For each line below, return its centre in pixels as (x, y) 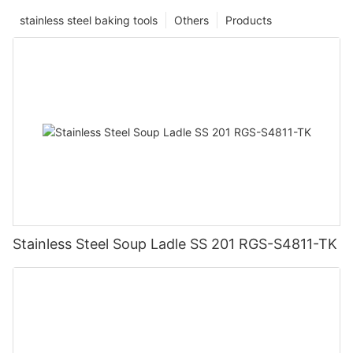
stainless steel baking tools (89, 20)
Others (191, 20)
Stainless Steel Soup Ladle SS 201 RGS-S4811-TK (175, 244)
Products (249, 20)
